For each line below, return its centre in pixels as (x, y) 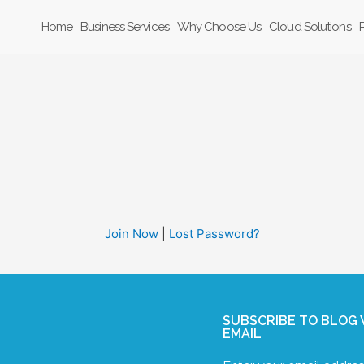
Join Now (131, 234)
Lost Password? (214, 234)
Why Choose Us (219, 27)
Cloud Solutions (310, 27)
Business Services (125, 27)
